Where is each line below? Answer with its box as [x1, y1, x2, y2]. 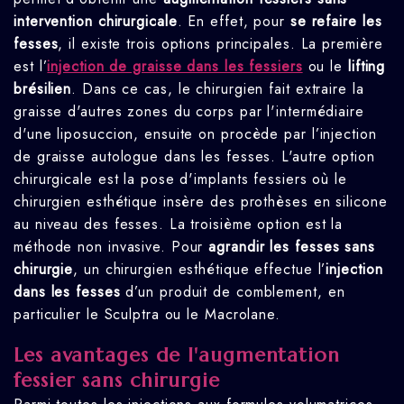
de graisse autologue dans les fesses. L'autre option [14, 146, 375, 168]
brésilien [14, 78, 72, 100]
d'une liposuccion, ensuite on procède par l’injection [14, 124, 377, 145]
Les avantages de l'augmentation [14, 342, 340, 367]
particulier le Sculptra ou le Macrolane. [14, 304, 280, 326]
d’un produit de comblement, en [120, 281, 345, 303]
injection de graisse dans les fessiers [47, 56, 303, 78]
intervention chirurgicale [14, 11, 178, 32]
